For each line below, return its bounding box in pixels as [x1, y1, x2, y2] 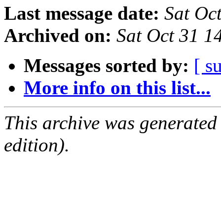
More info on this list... [24, 77, 211, 99]
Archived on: [4, 25, 111, 46]
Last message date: [4, 2, 159, 24]
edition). [4, 134, 70, 156]
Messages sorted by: [24, 55, 189, 76]
